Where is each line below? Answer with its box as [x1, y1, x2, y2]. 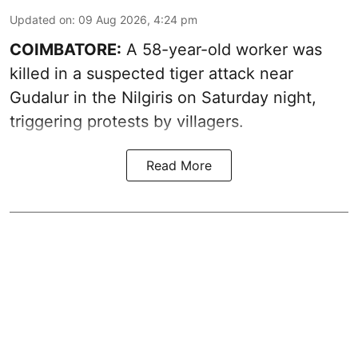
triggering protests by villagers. [10, 111, 244, 131]
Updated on [10, 12, 72, 26]
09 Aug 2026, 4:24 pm [78, 12, 197, 26]
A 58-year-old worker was [121, 39, 322, 59]
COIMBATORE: [10, 39, 121, 59]
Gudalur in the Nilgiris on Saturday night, [10, 87, 316, 107]
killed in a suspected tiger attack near [10, 63, 293, 83]
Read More [146, 157, 212, 173]
